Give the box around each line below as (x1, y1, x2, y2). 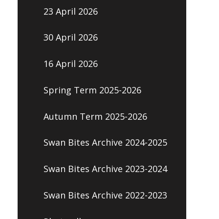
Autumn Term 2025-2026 (43, 110, 147, 122)
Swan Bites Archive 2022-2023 (43, 189, 167, 201)
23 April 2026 (43, 5, 98, 17)
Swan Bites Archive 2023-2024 (43, 163, 167, 175)
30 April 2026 (43, 31, 98, 44)
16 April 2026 (43, 58, 98, 70)
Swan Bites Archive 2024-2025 (43, 136, 167, 149)
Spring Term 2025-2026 (43, 84, 141, 96)
